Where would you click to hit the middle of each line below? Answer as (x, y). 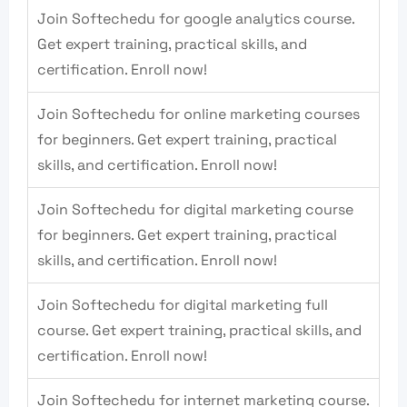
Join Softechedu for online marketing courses (199, 114)
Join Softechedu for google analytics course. (196, 19)
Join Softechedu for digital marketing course (195, 210)
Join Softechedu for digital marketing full (183, 305)
